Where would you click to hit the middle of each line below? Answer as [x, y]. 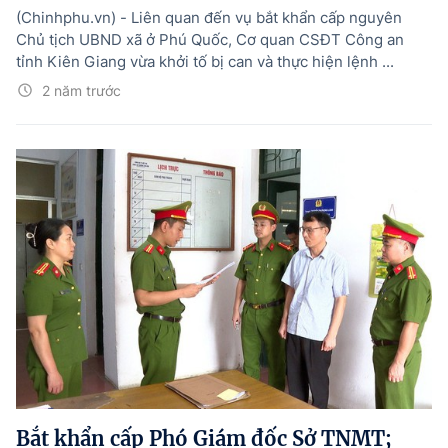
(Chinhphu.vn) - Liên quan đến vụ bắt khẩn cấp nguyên [209, 17]
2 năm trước [81, 90]
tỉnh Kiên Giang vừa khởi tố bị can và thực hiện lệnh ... [205, 61]
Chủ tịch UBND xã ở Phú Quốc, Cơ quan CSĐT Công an [210, 39]
